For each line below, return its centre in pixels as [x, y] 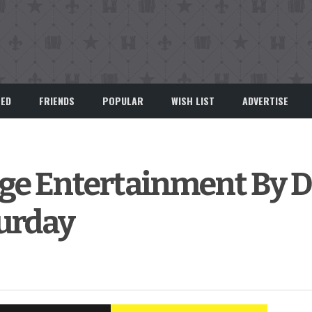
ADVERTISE [265, 101]
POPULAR [123, 101]
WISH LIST [193, 101]
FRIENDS [57, 101]
